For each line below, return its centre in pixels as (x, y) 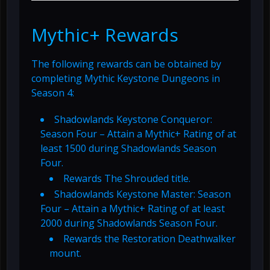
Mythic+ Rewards (105, 34)
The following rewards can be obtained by (126, 64)
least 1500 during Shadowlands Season (128, 148)
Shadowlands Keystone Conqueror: (133, 119)
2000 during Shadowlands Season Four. (129, 223)
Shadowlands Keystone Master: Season (143, 194)
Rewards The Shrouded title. (127, 178)
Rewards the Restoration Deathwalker (149, 238)
